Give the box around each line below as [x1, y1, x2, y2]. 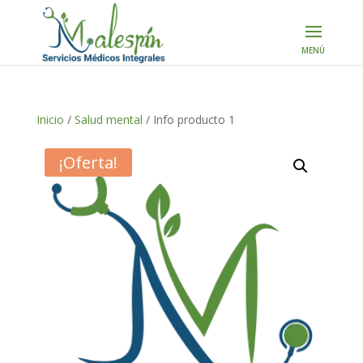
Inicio [36, 112, 64, 127]
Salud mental [74, 112, 143, 127]
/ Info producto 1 [142, 112, 235, 127]
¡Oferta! [58, 152, 117, 173]
